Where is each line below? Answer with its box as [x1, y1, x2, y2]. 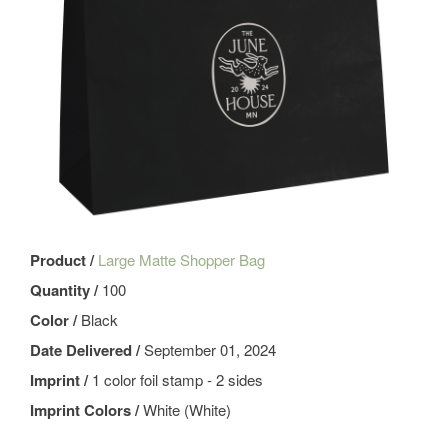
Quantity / [30, 279, 102, 302]
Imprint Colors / [30, 399, 143, 422]
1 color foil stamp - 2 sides [92, 369, 263, 391]
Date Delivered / [30, 339, 144, 362]
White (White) [143, 399, 231, 421]
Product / [30, 249, 98, 272]
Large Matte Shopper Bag [98, 249, 265, 271]
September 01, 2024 [144, 339, 276, 361]
